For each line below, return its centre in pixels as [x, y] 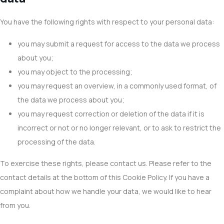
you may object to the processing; [75, 72]
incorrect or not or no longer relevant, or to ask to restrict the [119, 128]
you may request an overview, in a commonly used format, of [117, 86]
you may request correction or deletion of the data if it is [111, 114]
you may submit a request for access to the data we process [119, 44]
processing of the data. [56, 142]
